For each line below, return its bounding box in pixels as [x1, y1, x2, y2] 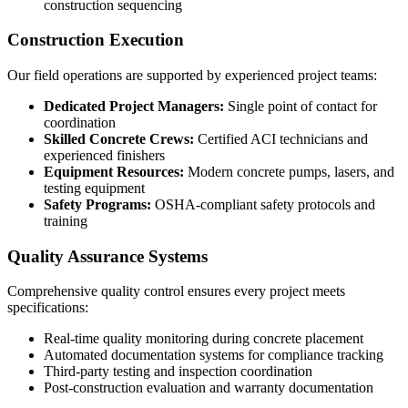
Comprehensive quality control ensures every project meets [7, 283, 345, 300]
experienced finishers [44, 147, 165, 163]
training [44, 212, 87, 229]
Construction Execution [7, 30, 184, 50]
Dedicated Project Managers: [44, 97, 224, 114]
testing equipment [44, 179, 145, 196]
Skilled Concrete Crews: [44, 130, 194, 147]
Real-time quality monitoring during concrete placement [44, 331, 363, 347]
